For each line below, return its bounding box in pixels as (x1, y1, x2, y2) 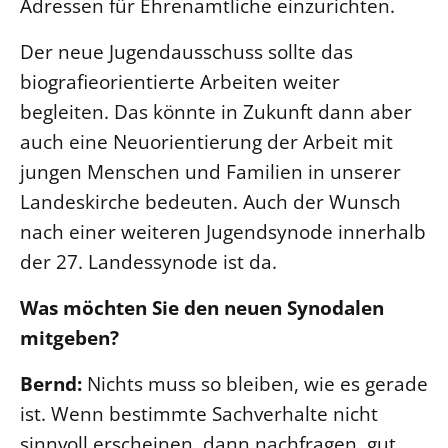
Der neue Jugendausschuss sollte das (20, 37, 353, 65)
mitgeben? (20, 323, 124, 351)
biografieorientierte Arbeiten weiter (20, 67, 340, 95)
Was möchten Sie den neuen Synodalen (20, 293, 384, 321)
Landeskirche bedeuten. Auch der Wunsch (20, 187, 401, 215)
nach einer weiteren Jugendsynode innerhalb (20, 217, 426, 245)
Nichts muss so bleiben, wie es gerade (82, 369, 428, 397)
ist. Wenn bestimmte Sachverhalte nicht (20, 399, 378, 427)
